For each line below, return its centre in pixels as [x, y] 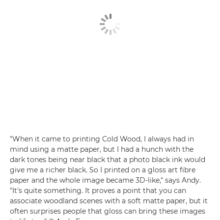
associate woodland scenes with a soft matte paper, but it [109, 201]
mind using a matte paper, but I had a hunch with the [102, 150]
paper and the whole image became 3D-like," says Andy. [105, 180]
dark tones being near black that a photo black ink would [108, 160]
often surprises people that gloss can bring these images [108, 211]
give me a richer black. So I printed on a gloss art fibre [103, 170]
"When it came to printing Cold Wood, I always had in [102, 139]
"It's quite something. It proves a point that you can [98, 191]
